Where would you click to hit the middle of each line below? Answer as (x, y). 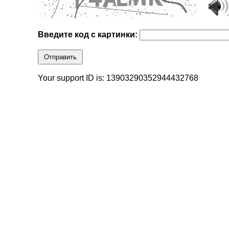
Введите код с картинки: (89, 35)
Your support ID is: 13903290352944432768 (118, 78)
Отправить (61, 57)
